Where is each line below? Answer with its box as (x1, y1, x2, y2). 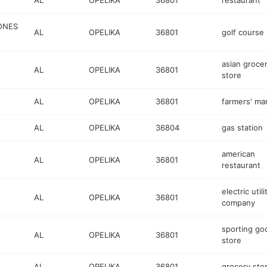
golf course (221, 27, 264, 37)
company (221, 198, 255, 207)
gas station (221, 123, 263, 132)
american (221, 149, 255, 159)
